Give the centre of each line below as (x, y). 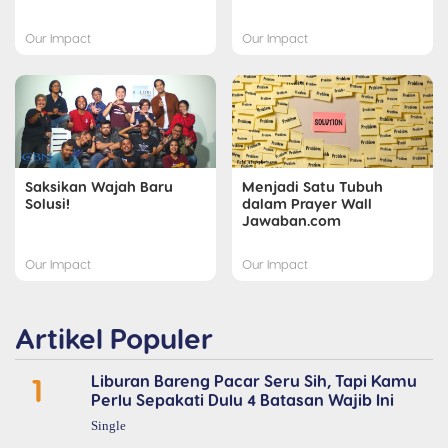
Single (108, 425)
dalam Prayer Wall (307, 202)
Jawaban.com (291, 219)
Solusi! (47, 202)
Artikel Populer (114, 337)
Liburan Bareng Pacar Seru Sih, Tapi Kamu (253, 380)
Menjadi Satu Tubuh (312, 185)
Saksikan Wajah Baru (99, 185)
